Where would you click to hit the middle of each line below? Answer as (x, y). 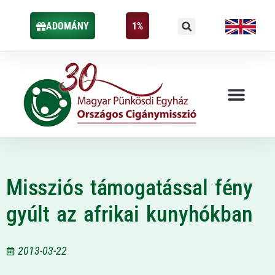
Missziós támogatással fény (130, 188)
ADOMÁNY (67, 26)
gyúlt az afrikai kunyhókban (130, 214)
